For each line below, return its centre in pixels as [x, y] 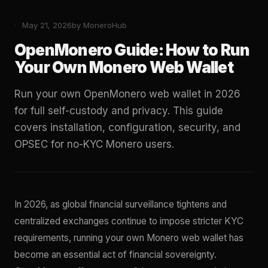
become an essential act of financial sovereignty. [115, 255]
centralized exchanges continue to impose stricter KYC [129, 221]
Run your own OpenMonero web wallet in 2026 [127, 94]
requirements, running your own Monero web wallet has [129, 238]
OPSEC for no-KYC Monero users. [94, 144]
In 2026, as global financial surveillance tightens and [121, 205]
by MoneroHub [99, 25]
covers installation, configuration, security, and [127, 128]
